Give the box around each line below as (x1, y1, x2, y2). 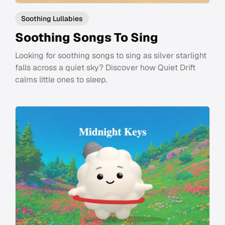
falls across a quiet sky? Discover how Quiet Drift (15, 62, 195, 73)
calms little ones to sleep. (15, 74, 107, 85)
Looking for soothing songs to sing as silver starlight (15, 50, 206, 61)
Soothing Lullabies (21, 14, 83, 23)
